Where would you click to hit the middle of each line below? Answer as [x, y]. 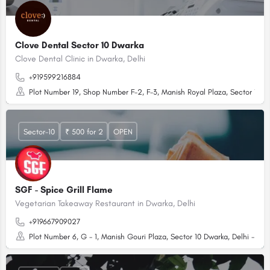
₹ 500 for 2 [84, 131]
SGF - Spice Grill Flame [64, 190]
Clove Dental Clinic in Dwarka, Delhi [80, 59]
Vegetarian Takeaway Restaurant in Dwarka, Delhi [105, 203]
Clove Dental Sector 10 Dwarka [80, 45]
